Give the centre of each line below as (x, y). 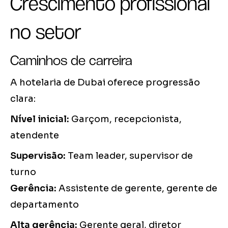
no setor (46, 32)
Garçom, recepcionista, (125, 119)
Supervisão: (38, 156)
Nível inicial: (40, 119)
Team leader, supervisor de (129, 156)
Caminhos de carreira (71, 60)
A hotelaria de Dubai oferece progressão (105, 83)
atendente (35, 136)
